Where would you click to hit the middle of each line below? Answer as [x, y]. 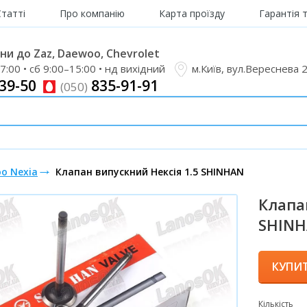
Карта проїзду [192, 13]
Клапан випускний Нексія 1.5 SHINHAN [150, 172]
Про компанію [92, 13]
